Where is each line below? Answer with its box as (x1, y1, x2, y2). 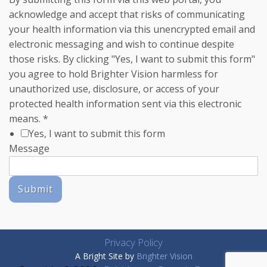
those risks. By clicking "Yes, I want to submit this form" (9, 52, 255, 66)
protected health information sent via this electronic (9, 97, 241, 110)
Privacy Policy (104, 235, 163, 249)
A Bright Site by (74, 250, 136, 262)
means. (9, 112, 43, 125)
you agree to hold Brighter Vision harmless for (9, 67, 218, 80)
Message (9, 142, 49, 155)
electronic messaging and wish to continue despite (9, 38, 234, 51)
